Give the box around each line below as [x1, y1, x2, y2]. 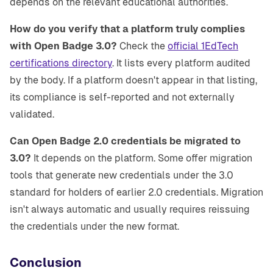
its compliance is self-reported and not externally [10, 91, 235, 104]
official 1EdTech [168, 40, 238, 52]
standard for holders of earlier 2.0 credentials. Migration [10, 186, 263, 199]
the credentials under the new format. [10, 221, 179, 233]
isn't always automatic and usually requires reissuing [10, 204, 250, 216]
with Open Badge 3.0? [10, 40, 117, 52]
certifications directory [10, 57, 112, 69]
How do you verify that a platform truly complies [10, 23, 245, 35]
